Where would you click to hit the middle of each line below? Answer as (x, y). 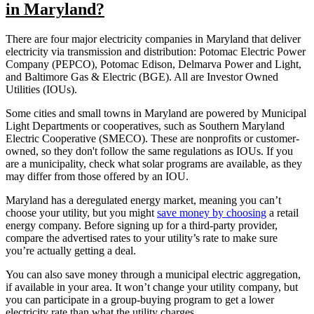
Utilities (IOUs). (43, 89)
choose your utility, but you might (81, 212)
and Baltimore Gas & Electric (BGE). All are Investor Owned (142, 76)
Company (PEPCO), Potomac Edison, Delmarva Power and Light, (153, 64)
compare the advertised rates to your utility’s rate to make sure (142, 238)
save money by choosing (212, 212)
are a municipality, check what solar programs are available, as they (154, 163)
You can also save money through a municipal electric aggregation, (153, 274)
